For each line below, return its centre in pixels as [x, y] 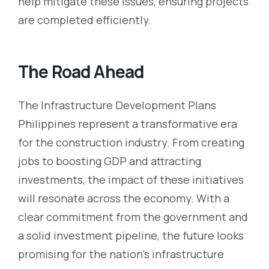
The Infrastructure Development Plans [117, 105]
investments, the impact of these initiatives [131, 179]
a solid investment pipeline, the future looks [131, 235]
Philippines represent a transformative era [128, 123]
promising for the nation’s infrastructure [121, 254]
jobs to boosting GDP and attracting [110, 161]
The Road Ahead [81, 71]
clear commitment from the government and [133, 216]
